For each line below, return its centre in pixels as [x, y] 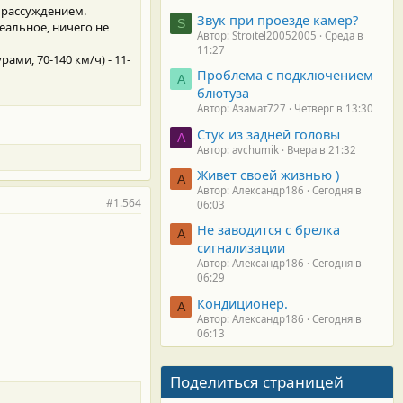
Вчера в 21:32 [322, 149]
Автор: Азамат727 [242, 109]
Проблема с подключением [285, 75]
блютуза [223, 93]
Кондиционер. [242, 303]
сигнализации [241, 248]
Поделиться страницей [257, 381]
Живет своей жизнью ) [268, 174]
